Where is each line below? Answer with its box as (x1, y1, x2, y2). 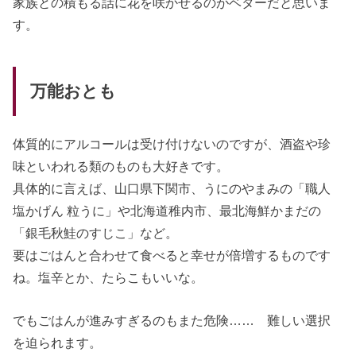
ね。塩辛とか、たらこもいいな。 (13, 270, 204, 285)
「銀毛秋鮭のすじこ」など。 (13, 226, 179, 241)
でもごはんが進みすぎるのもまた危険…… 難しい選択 (13, 313, 331, 328)
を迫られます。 (13, 335, 103, 350)
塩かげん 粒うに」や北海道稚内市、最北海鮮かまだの (13, 203, 322, 219)
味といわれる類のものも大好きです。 (13, 159, 230, 174)
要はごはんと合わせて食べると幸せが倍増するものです (13, 248, 331, 263)
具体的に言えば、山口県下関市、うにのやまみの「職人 (13, 181, 331, 196)
